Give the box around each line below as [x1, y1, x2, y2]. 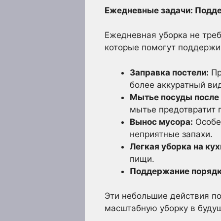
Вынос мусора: [130, 116, 193, 127]
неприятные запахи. [130, 129, 213, 139]
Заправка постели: [130, 67, 209, 77]
